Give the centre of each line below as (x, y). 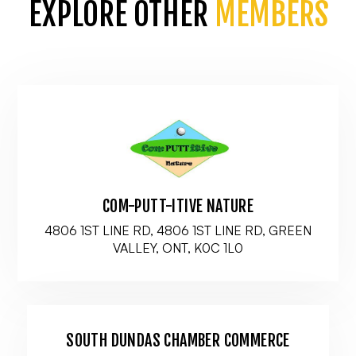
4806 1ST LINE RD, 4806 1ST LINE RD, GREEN (178, 230)
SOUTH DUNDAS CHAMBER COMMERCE (178, 341)
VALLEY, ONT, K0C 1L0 (178, 248)
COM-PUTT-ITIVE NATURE (178, 206)
